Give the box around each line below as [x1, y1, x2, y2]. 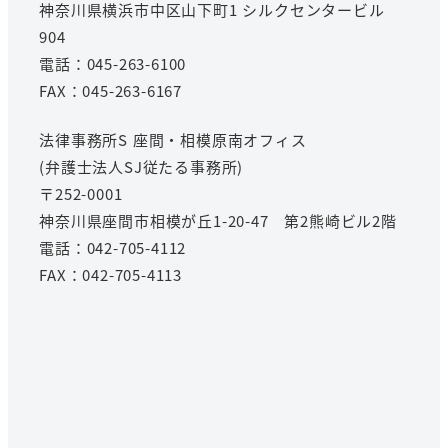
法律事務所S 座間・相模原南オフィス [39, 128, 307, 150]
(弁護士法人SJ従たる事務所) [39, 155, 244, 177]
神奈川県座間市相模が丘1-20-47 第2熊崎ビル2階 [39, 209, 397, 231]
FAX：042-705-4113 [39, 263, 183, 285]
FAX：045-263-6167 [39, 79, 183, 101]
